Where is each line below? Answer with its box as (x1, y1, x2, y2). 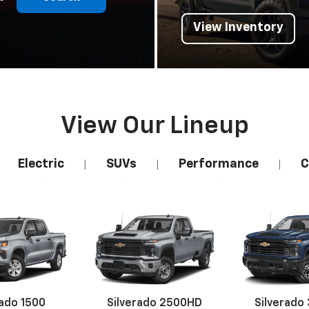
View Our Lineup (60, 114, 249, 139)
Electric (18, 158, 64, 171)
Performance (179, 158, 259, 171)
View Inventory (193, 21, 283, 34)
